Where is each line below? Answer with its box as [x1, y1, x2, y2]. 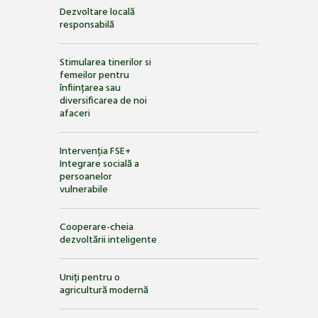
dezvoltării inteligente [60, 232, 157, 249]
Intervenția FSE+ [60, 143, 131, 160]
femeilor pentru [60, 67, 129, 84]
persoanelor [60, 168, 112, 185]
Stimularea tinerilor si [60, 54, 151, 71]
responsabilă [60, 16, 114, 33]
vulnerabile [60, 181, 108, 198]
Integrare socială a [60, 155, 139, 172]
